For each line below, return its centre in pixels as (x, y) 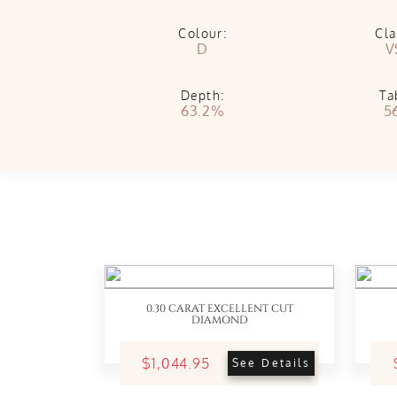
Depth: (203, 95)
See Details (271, 363)
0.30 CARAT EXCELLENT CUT (219, 308)
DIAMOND (219, 320)
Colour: (203, 33)
